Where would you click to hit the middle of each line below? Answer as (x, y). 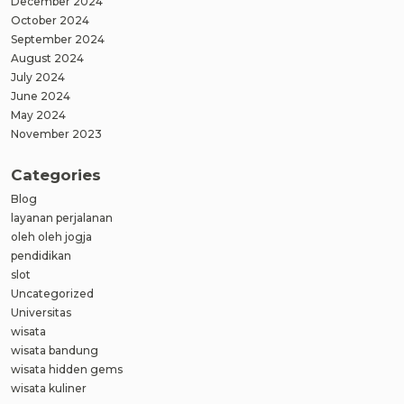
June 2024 (41, 96)
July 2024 (38, 77)
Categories (56, 174)
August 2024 (47, 58)
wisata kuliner (49, 388)
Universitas (41, 312)
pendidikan (41, 255)
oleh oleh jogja (51, 236)
